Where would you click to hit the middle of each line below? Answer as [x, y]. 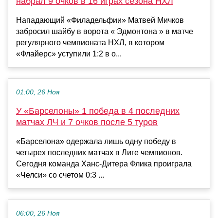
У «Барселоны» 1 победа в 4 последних [98, 111]
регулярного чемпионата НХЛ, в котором [90, 42]
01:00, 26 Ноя [38, 92]
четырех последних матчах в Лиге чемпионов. [99, 152]
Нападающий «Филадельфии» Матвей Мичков [100, 20]
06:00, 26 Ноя [38, 213]
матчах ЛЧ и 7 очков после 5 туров [87, 122]
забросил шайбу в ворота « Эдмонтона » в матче [105, 31]
